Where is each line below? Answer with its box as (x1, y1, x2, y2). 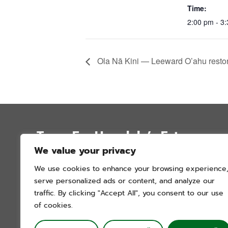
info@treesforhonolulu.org (37, 182, 149, 196)
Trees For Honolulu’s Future (37, 127, 198, 146)
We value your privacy (34, 144, 136, 158)
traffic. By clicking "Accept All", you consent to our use (34, 188, 223, 198)
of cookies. (34, 200, 73, 211)
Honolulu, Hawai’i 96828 (37, 169, 144, 184)
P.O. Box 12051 (37, 156, 100, 171)
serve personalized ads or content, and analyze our (34, 176, 215, 186)
